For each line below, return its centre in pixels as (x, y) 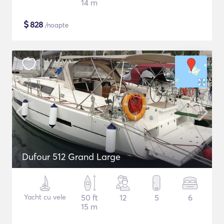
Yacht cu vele (45, 197)
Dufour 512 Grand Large (71, 157)
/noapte (56, 25)
